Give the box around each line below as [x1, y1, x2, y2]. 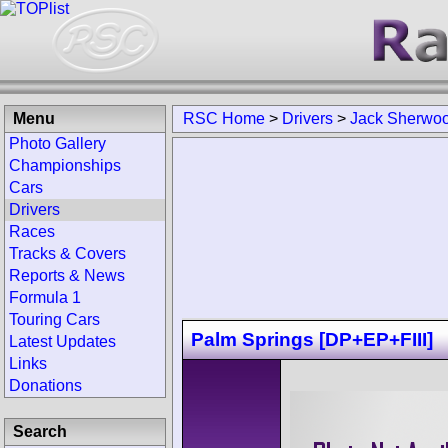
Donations [9, 377, 82, 394]
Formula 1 [9, 289, 81, 306]
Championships [9, 157, 121, 174]
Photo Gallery [9, 135, 106, 152]
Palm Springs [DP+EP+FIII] [191, 328, 433, 350]
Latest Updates [9, 333, 116, 350]
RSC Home [183, 110, 265, 127]
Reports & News [9, 267, 125, 284]
